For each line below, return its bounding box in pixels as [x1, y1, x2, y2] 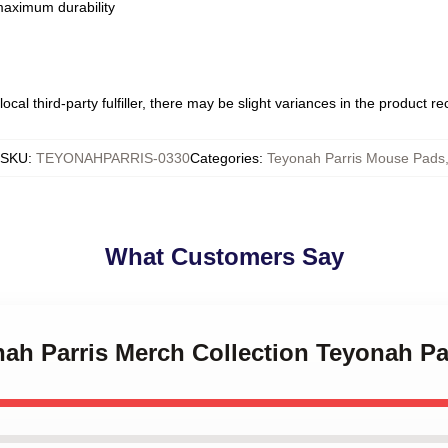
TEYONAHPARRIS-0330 [35, 150, 190, 166]
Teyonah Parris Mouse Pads [266, 150, 445, 166]
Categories [189, 150, 259, 166]
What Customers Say [104, 243, 344, 270]
